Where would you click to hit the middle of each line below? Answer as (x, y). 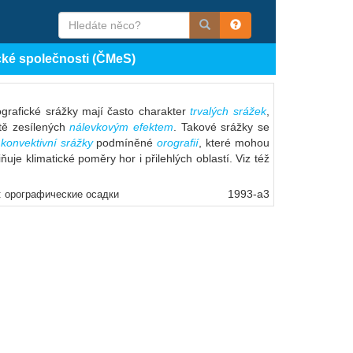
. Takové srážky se (221, 127)
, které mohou (234, 143)
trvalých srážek (228, 111)
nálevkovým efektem (121, 127)
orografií (178, 143)
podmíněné (125, 143)
